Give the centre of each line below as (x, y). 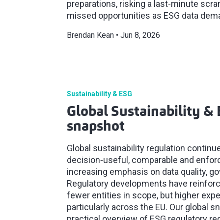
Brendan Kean (90, 35)
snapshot (96, 127)
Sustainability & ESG (99, 94)
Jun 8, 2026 (140, 35)
